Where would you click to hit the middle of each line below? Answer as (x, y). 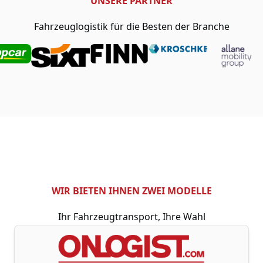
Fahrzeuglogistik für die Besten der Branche (131, 26)
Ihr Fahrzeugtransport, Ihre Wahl (131, 217)
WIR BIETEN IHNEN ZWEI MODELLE (131, 191)
